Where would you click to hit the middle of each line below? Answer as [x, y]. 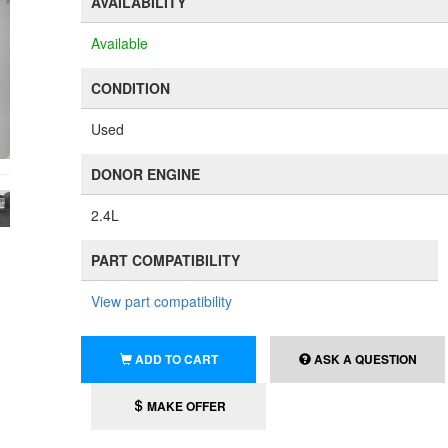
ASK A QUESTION [363, 359]
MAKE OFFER [184, 406]
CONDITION [131, 88]
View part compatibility [162, 301]
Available [120, 43]
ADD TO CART [176, 359]
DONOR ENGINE [146, 174]
